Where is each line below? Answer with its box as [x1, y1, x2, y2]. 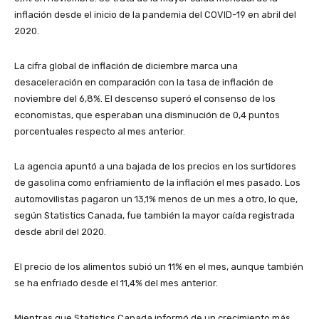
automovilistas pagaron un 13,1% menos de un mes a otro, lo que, [14, 194, 298, 204]
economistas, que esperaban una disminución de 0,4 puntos [14, 110, 280, 120]
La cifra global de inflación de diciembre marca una [14, 61, 238, 71]
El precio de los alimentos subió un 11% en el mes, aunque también [14, 261, 303, 272]
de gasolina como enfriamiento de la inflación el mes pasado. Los [14, 177, 300, 188]
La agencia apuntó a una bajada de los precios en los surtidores [14, 161, 296, 172]
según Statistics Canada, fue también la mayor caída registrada [14, 210, 295, 221]
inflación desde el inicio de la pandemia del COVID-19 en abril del [14, 9, 296, 20]
